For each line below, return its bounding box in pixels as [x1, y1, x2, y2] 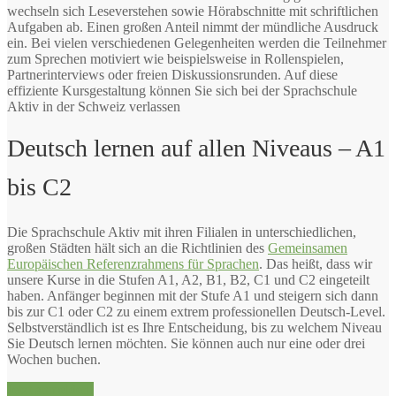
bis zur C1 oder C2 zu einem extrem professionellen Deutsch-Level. [7, 303, 385, 319]
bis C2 [7, 172, 72, 201]
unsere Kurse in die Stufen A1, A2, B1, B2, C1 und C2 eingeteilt [7, 271, 369, 287]
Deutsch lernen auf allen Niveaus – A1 [7, 133, 385, 162]
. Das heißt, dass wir [259, 255, 372, 271]
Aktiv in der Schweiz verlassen [7, 98, 180, 114]
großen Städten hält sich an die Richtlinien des [7, 240, 268, 255]
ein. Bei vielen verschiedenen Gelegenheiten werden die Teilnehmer [7, 34, 386, 50]
